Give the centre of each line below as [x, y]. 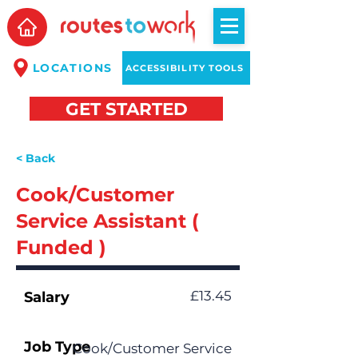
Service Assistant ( [107, 221]
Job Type [57, 347]
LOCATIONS [72, 68]
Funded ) [61, 247]
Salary [47, 297]
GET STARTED [126, 109]
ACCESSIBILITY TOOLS [185, 68]
